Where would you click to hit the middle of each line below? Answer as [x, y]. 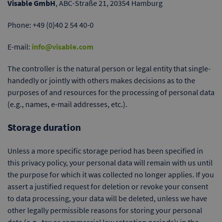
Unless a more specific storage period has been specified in [105, 151]
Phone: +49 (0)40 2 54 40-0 [51, 25]
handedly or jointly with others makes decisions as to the [101, 80]
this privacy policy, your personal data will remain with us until [110, 163]
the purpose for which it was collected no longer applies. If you [111, 174]
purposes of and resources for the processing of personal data [111, 92]
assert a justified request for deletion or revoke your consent [108, 186]
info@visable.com [63, 47]
